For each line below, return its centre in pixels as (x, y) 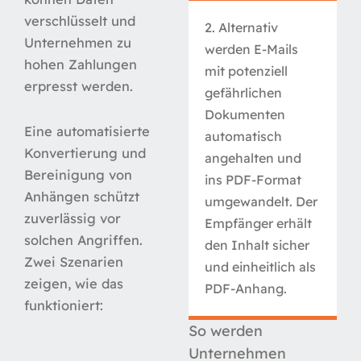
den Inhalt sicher (257, 245)
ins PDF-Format (253, 179)
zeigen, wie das (74, 283)
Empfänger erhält (258, 223)
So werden (226, 330)
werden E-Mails (251, 49)
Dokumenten (245, 114)
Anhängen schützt (82, 196)
